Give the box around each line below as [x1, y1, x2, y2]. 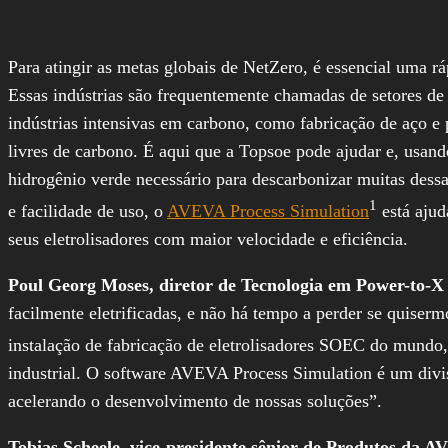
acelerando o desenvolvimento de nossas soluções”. [8, 390, 382, 411]
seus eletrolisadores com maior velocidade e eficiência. [8, 228, 408, 249]
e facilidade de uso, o [8, 200, 167, 221]
